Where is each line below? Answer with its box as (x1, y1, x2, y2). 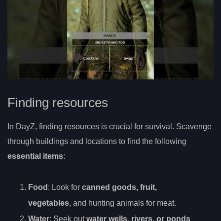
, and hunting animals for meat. (69, 199, 176, 208)
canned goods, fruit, (82, 183, 157, 192)
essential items (7, 152, 63, 161)
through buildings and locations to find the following (7, 137, 186, 146)
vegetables (28, 199, 69, 208)
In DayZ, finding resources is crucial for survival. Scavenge (7, 122, 212, 131)
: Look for (48, 183, 82, 192)
